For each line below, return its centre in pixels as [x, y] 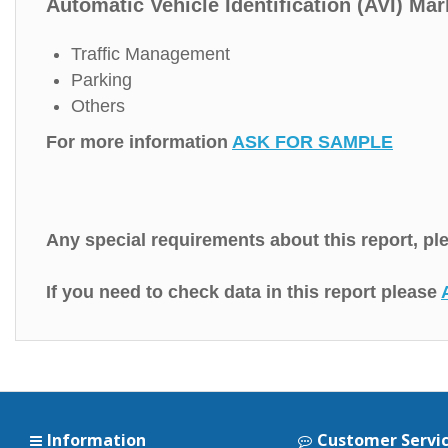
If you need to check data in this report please [243, 292]
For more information [139, 142]
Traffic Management [150, 54]
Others [98, 106]
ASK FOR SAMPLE [312, 142]
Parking [101, 80]
